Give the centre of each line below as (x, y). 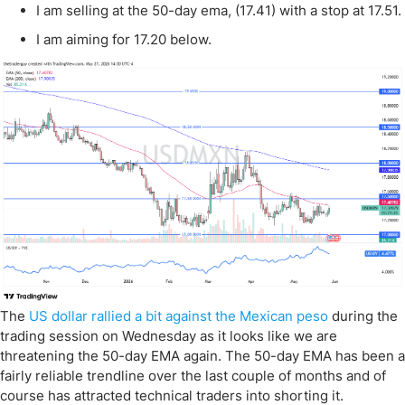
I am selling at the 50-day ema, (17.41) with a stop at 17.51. (219, 10)
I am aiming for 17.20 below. (124, 39)
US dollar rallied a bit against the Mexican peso (179, 316)
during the (363, 316)
